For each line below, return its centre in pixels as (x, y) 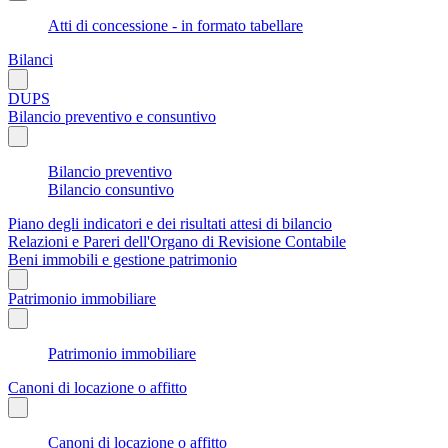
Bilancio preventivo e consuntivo (112, 116)
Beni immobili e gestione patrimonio (122, 259)
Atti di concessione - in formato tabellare (175, 25)
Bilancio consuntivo (111, 189)
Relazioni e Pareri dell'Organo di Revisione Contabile (177, 241)
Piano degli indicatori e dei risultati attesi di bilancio (170, 223)
